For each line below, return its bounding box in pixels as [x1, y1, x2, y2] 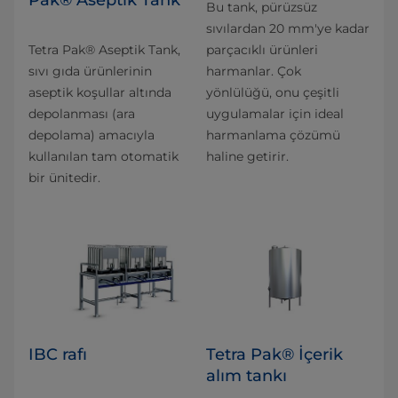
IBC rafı [28, 344, 87, 364]
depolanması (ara [28, 106, 135, 122]
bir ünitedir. [28, 170, 100, 186]
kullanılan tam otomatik [28, 148, 179, 164]
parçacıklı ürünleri [206, 42, 318, 58]
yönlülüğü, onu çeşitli [206, 84, 339, 100]
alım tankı [206, 365, 287, 386]
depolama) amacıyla [28, 127, 155, 143]
